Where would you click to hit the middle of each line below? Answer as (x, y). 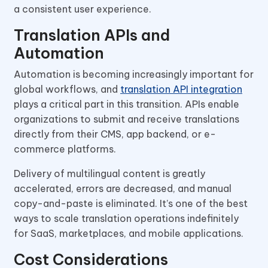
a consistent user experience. (83, 9)
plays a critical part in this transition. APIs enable (127, 104)
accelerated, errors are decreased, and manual (123, 188)
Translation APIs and (92, 35)
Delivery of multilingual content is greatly (109, 173)
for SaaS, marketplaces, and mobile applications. (129, 233)
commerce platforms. (66, 149)
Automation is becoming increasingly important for (134, 74)
